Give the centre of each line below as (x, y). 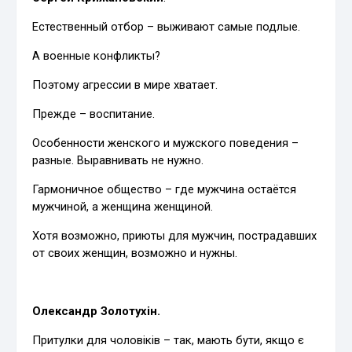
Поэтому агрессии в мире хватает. (125, 85)
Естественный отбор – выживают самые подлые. (167, 27)
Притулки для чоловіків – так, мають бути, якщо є (169, 341)
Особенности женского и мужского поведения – (166, 143)
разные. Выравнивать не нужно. (118, 161)
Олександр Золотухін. (97, 312)
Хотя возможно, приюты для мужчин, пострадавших (175, 236)
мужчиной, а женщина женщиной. (123, 207)
